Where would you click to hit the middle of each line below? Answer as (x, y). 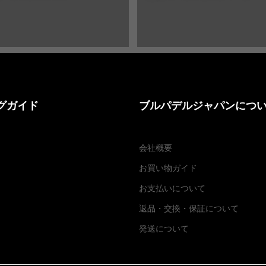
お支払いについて (172, 188)
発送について (164, 228)
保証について (214, 208)
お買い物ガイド (168, 168)
